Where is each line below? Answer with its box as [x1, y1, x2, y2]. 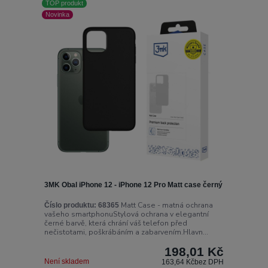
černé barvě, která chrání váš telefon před [44, 218, 187, 228]
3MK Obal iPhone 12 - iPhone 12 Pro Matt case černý [44, 181, 223, 190]
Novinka [45, 11, 70, 19]
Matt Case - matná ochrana [118, 200, 213, 210]
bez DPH [194, 257, 224, 266]
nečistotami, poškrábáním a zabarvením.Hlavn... [44, 227, 208, 237]
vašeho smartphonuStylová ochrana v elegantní [44, 209, 209, 219]
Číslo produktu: [44, 200, 96, 209]
